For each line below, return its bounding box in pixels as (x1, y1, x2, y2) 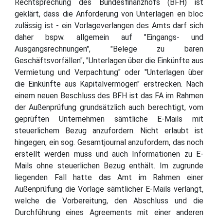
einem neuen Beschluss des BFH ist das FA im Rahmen (15, 91, 203, 100)
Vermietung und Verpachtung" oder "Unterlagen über (15, 67, 203, 77)
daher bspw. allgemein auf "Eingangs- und (15, 32, 203, 42)
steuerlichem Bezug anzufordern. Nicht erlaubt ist (15, 126, 203, 135)
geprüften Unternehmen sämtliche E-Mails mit (15, 114, 203, 124)
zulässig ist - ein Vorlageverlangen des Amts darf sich (15, 20, 203, 30)
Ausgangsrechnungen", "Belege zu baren (15, 44, 203, 54)
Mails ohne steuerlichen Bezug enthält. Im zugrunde (15, 161, 203, 170)
